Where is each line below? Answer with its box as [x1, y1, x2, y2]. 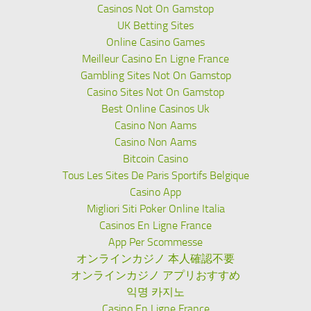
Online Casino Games [106, 35, 205, 49]
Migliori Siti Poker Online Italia [86, 202, 225, 215]
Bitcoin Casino [123, 152, 188, 165]
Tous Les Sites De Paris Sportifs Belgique [62, 169, 249, 182]
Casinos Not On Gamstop [97, 2, 214, 15]
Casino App [130, 185, 181, 199]
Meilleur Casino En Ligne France [82, 52, 229, 65]
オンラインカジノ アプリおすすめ [71, 269, 240, 282]
